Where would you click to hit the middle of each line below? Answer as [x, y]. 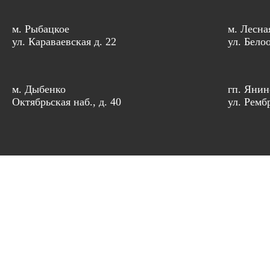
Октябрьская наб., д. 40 [67, 102]
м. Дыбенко [39, 89]
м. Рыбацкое [41, 29]
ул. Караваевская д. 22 [64, 42]
